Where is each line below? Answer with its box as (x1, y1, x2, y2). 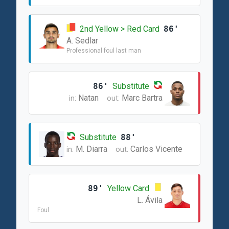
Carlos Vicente (130, 144, 182, 154)
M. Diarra (76, 144, 107, 154)
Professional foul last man (66, 47, 141, 54)
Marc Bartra (122, 93, 163, 103)
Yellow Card (107, 184, 149, 193)
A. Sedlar (66, 36, 98, 45)
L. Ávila (137, 195, 163, 205)
